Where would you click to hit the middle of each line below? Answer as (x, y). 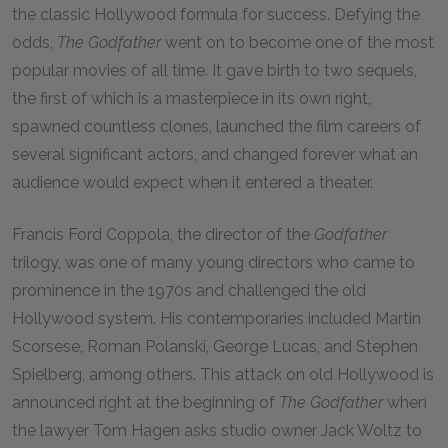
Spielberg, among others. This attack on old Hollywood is (223, 374)
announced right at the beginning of (145, 402)
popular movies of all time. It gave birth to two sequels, (214, 70)
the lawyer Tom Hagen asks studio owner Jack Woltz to (217, 430)
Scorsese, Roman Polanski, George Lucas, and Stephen (215, 346)
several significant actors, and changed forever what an (215, 154)
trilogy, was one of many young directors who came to (213, 262)
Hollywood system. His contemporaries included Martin (216, 318)
